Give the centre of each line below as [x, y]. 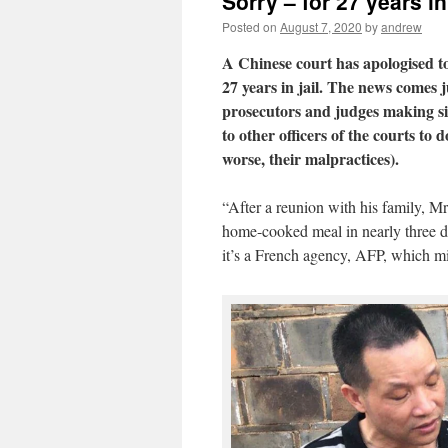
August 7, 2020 [321, 26]
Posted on [249, 26]
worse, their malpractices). [310, 158]
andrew [401, 26]
